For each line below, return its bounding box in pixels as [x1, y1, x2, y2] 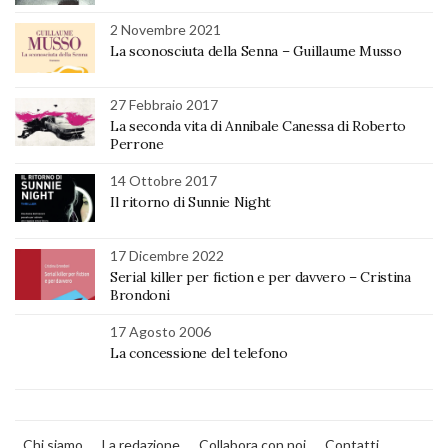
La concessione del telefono [110, 343, 288, 362]
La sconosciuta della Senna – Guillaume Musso [110, 41, 402, 60]
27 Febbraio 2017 [110, 95, 218, 113]
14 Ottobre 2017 [110, 171, 217, 189]
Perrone [110, 134, 164, 153]
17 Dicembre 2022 [110, 246, 224, 264]
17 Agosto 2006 [110, 322, 211, 340]
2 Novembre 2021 [110, 20, 221, 38]
